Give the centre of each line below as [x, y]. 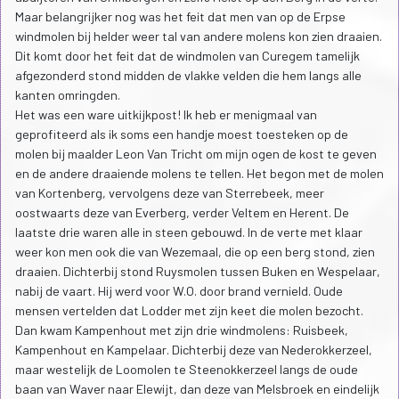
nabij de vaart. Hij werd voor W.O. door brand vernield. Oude [179, 291]
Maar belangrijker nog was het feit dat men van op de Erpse [180, 17]
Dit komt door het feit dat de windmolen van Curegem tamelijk [187, 56]
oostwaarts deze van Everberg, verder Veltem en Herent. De [182, 213]
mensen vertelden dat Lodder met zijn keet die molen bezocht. [189, 311]
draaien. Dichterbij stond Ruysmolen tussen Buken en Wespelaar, [198, 272]
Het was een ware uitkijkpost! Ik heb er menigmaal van [166, 115]
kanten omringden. [68, 95]
